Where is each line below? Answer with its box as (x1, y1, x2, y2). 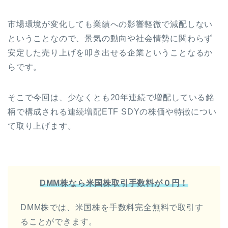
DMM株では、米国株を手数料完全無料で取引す (20, 203, 204, 212)
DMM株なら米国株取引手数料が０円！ (39, 178, 189, 187)
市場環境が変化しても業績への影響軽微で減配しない (8, 19, 213, 28)
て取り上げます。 (8, 121, 76, 130)
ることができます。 (20, 217, 98, 226)
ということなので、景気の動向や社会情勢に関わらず (8, 34, 213, 43)
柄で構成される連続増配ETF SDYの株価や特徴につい (8, 107, 217, 116)
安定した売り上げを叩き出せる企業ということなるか (8, 48, 213, 57)
